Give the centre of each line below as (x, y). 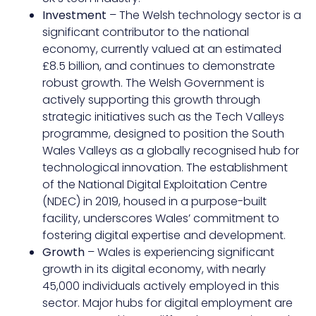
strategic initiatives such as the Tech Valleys (163, 117)
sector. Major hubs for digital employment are (168, 303)
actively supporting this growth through (151, 100)
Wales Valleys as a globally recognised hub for (171, 151)
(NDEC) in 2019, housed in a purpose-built (154, 202)
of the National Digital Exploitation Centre (155, 185)
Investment (76, 16)
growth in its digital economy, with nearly (154, 269)
